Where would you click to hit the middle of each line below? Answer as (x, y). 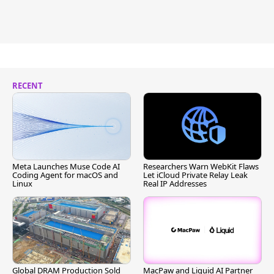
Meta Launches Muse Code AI (66, 167)
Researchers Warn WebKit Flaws (201, 167)
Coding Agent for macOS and (65, 175)
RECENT (28, 86)
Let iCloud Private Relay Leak (195, 175)
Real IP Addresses (175, 184)
